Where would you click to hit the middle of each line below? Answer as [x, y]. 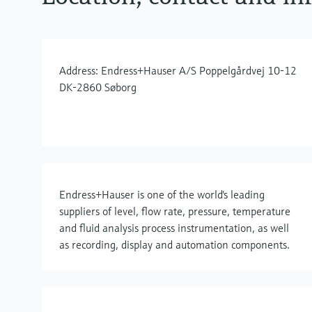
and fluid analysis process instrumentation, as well [174, 228]
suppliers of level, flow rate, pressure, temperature [175, 211]
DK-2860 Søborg [98, 87]
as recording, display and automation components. [174, 244]
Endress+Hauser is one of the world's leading [162, 194]
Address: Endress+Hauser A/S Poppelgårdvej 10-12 [178, 70]
